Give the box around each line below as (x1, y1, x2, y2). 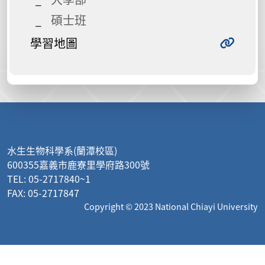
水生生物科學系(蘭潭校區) (7, 143, 117, 157)
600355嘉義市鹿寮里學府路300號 (7, 157, 150, 172)
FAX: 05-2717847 (7, 186, 79, 200)
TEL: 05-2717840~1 (7, 172, 91, 186)
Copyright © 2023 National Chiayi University (84, 200, 258, 212)
